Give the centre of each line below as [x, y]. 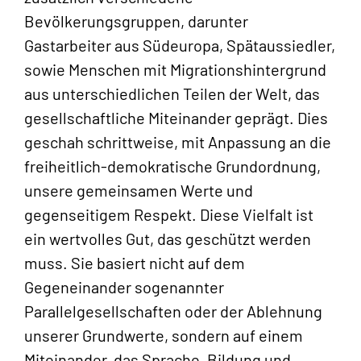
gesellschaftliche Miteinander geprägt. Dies [176, 118]
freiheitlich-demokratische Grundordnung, [172, 166]
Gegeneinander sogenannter [124, 287]
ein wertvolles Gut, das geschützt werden [168, 239]
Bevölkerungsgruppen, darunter [136, 21]
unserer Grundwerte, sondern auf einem [164, 336]
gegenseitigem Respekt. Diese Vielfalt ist [169, 215]
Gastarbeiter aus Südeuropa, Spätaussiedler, [180, 46]
